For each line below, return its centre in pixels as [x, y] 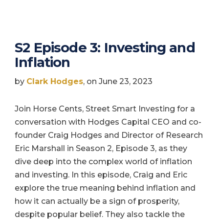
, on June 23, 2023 [118, 82]
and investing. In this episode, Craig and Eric [101, 175]
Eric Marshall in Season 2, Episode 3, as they [101, 149]
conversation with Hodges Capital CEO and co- [108, 122]
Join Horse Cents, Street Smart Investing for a [105, 109]
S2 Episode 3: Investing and [105, 48]
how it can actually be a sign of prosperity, [97, 201]
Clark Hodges [55, 82]
